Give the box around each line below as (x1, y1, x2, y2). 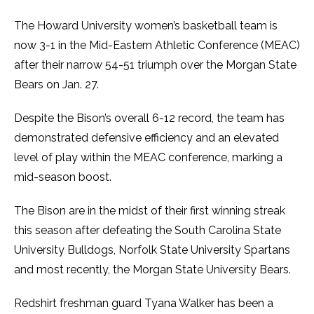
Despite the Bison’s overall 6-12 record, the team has (14, 111, 285, 125)
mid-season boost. (14, 170, 114, 184)
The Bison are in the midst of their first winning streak (14, 204, 285, 218)
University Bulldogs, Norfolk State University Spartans (14, 243, 290, 257)
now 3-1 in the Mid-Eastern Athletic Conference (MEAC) (14, 39, 300, 53)
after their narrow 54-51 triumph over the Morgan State (14, 58, 296, 72)
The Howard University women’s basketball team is (14, 19, 278, 33)
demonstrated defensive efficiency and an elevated (14, 131, 279, 145)
